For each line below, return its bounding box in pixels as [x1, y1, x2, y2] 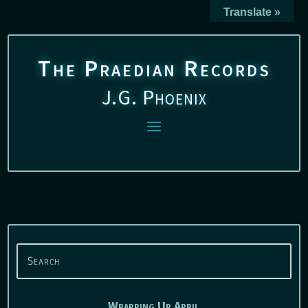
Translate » [223, 6, 280, 18]
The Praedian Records [37, 54, 271, 82]
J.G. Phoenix [101, 84, 207, 110]
